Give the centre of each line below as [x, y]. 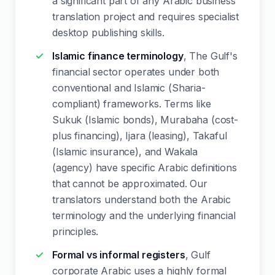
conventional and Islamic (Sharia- [129, 88]
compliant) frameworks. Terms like [132, 104]
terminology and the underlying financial [144, 215]
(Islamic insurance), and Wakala [125, 152]
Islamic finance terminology [118, 56]
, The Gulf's [210, 56]
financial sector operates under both [136, 72]
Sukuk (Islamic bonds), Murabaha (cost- [145, 120]
